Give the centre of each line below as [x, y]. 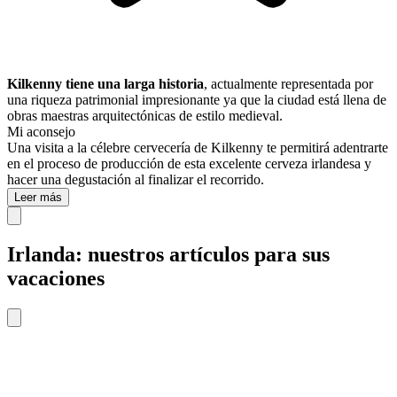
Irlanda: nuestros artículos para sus [168, 255]
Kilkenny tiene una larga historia [105, 84]
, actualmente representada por [288, 84]
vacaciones [56, 279]
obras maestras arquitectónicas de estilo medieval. [148, 116]
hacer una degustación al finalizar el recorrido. [136, 180]
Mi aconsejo [41, 132]
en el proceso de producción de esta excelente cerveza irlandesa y [189, 164]
